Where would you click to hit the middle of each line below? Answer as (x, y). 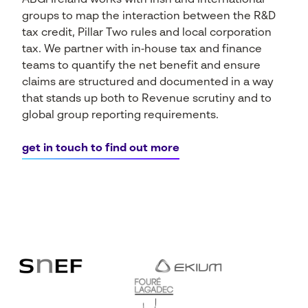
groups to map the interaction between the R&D (149, 16)
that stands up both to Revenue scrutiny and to (147, 99)
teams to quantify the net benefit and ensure (141, 66)
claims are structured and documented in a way (148, 82)
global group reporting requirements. (120, 115)
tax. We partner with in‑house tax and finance (142, 49)
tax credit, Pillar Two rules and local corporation (147, 33)
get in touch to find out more (101, 148)
